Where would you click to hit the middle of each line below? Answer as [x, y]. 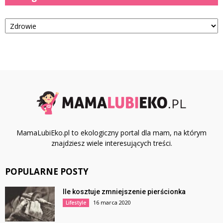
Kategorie [21, 17]
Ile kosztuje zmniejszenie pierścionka [124, 192]
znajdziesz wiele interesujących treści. [111, 143]
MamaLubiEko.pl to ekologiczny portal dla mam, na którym [111, 133]
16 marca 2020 [112, 203]
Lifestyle [76, 203]
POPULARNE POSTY [47, 172]
